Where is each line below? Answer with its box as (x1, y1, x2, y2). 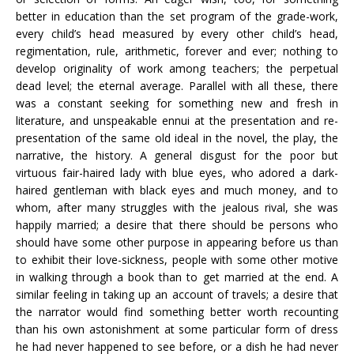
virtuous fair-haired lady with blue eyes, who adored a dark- (16, 165, 338, 180)
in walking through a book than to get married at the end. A (16, 269, 338, 284)
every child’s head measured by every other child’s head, (16, 26, 338, 41)
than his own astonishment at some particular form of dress (16, 322, 338, 337)
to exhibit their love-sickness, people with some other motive (16, 252, 338, 267)
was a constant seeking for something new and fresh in (16, 96, 338, 111)
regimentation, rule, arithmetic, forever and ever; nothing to (16, 43, 338, 58)
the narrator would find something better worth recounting (16, 304, 338, 319)
